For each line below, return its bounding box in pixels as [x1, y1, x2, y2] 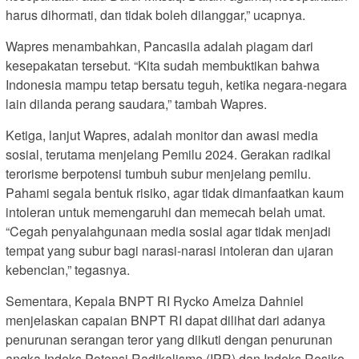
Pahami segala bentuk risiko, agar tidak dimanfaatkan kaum [6, 183, 344, 202]
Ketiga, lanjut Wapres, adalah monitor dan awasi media [6, 125, 318, 144]
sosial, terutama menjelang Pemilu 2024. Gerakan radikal [6, 144, 331, 163]
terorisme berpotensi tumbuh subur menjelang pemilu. [6, 163, 311, 183]
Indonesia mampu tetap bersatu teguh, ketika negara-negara [6, 75, 347, 94]
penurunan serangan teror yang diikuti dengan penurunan [6, 329, 333, 349]
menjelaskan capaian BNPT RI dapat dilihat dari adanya [6, 310, 325, 329]
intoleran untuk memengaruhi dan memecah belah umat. [6, 202, 325, 221]
